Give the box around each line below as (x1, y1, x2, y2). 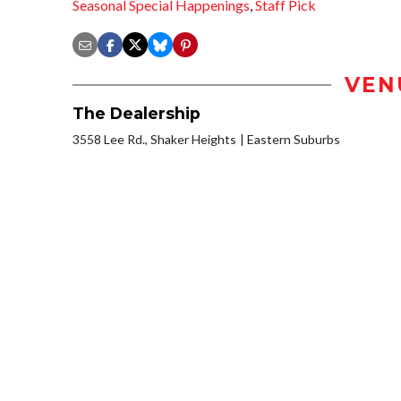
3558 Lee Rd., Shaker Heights (73, 132, 236, 148)
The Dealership (73, 104, 200, 124)
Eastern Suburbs (247, 132, 340, 148)
